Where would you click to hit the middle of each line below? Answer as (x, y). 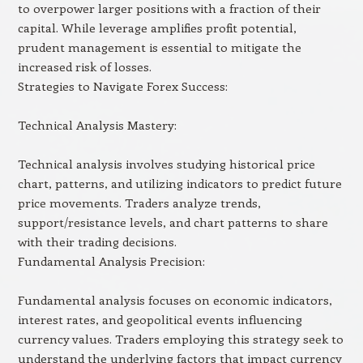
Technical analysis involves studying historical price (166, 164)
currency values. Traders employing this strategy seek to (180, 339)
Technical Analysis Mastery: (97, 125)
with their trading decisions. (97, 241)
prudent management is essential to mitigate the (159, 47)
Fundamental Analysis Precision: (111, 261)
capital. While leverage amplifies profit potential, (157, 28)
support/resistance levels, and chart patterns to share (173, 222)
